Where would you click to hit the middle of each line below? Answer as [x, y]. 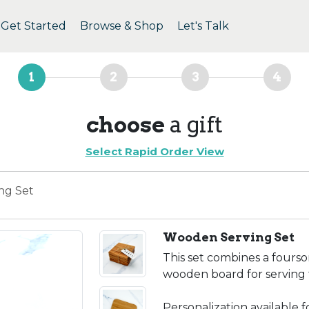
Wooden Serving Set [228, 237]
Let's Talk [203, 26]
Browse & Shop [122, 26]
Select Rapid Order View [154, 151]
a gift [196, 124]
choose [126, 124]
